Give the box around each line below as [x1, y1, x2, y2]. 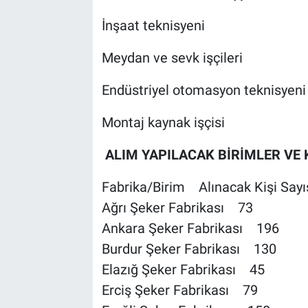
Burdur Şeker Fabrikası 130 [101, 241, 276, 258]
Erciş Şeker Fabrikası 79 [101, 282, 258, 299]
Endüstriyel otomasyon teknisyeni [101, 82, 306, 99]
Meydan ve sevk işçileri [101, 49, 243, 67]
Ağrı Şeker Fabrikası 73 [101, 199, 253, 217]
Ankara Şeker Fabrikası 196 [101, 220, 279, 237]
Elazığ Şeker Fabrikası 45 [101, 261, 265, 278]
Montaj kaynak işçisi [101, 114, 225, 131]
